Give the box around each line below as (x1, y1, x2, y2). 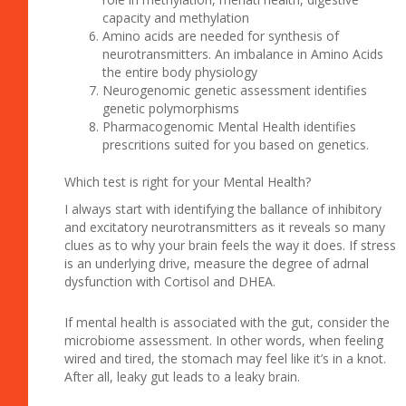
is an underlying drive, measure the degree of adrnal (64, 255, 370, 273)
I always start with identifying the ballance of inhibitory (64, 200, 382, 218)
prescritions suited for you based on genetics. (102, 136, 370, 154)
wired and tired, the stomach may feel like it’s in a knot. (64, 349, 387, 367)
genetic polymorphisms (102, 100, 240, 118)
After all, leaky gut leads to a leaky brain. (64, 367, 301, 385)
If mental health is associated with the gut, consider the (64, 313, 391, 331)
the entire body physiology (102, 63, 258, 82)
